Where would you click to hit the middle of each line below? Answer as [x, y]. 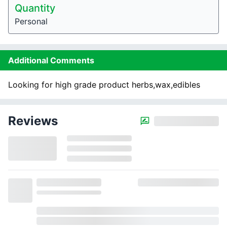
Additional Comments [51, 60]
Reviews [33, 121]
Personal [31, 21]
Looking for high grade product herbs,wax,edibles [104, 85]
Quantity [35, 8]
